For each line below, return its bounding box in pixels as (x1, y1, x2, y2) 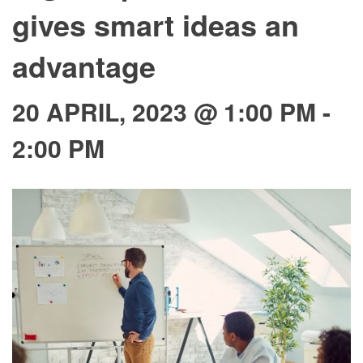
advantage (12, 45, 156, 87)
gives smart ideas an (12, 3, 299, 45)
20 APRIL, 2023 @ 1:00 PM (12, 94, 316, 129)
